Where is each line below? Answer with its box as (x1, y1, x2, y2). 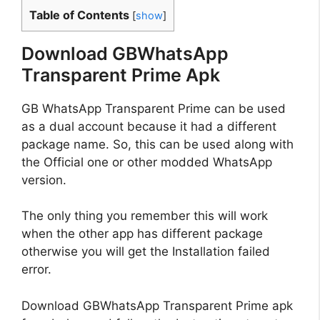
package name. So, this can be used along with (21, 136, 294, 151)
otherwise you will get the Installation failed (21, 244, 270, 259)
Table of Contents (29, 7, 129, 22)
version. (21, 172, 66, 187)
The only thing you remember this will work (21, 209, 268, 224)
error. (21, 262, 51, 277)
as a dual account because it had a (21, 119, 227, 134)
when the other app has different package (21, 226, 263, 241)
